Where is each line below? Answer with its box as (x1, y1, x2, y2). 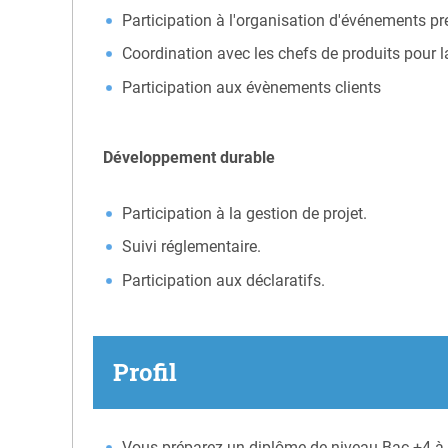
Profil (113, 356, 177, 389)
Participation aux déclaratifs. (122, 270, 326, 290)
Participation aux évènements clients (122, 77, 382, 97)
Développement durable (103, 147, 275, 167)
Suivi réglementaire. (122, 237, 262, 257)
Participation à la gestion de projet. (122, 203, 368, 223)
